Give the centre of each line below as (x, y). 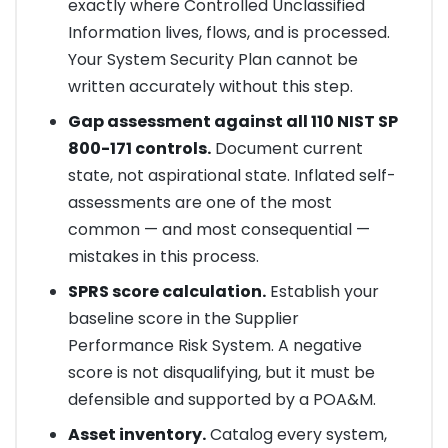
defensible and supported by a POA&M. (221, 400)
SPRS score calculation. (166, 292)
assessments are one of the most (199, 203)
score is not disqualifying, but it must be (221, 373)
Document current (286, 149)
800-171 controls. (139, 149)
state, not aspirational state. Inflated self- (231, 176)
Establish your (322, 292)
